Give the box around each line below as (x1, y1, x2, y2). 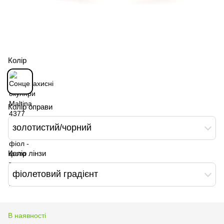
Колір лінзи (8, 148, 46, 157)
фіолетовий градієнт (12, 169, 98, 179)
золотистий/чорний (12, 122, 91, 133)
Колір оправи (8, 102, 52, 111)
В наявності (8, 211, 46, 219)
